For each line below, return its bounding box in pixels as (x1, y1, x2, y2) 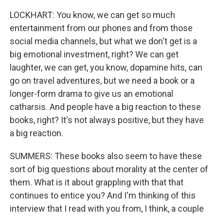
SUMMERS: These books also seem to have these (10, 151, 202, 161)
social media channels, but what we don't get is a (10, 36, 197, 46)
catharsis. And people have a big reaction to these (10, 102, 201, 112)
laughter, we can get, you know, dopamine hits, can (10, 62, 202, 73)
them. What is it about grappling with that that (10, 177, 183, 187)
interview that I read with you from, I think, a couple (10, 203, 204, 214)
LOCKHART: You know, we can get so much (10, 10, 175, 20)
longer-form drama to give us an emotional (10, 89, 173, 99)
